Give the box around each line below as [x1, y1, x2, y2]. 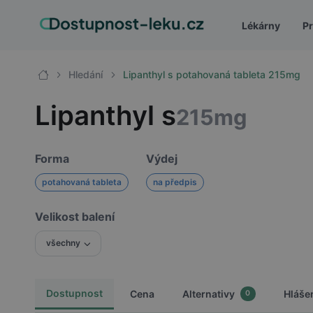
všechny [45, 238, 80, 249]
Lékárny [241, 19, 280, 31]
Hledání [68, 68, 103, 80]
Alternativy [182, 287, 235, 300]
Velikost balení [34, 210, 115, 224]
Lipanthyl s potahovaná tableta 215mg [123, 68, 301, 80]
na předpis [153, 177, 198, 187]
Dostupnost [45, 286, 103, 299]
